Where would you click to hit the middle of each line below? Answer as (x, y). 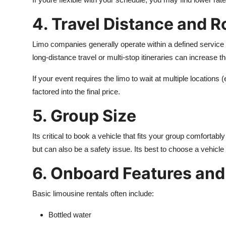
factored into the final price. (76, 92)
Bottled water (70, 215)
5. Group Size (84, 116)
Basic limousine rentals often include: (93, 193)
